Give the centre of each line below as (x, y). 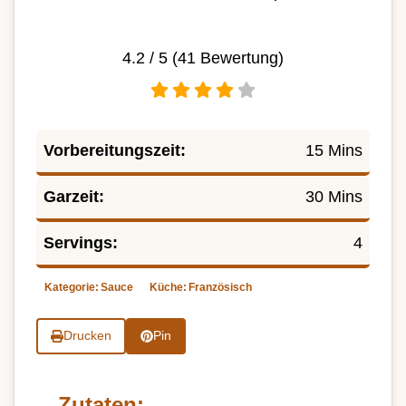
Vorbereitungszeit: (115, 150)
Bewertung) (240, 58)
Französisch (220, 287)
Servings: (81, 242)
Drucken (87, 336)
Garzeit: (74, 196)
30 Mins (334, 196)
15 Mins (334, 150)
